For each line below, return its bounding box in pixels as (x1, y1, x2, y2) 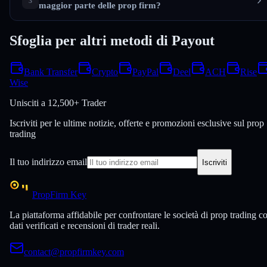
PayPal (132, 67, 159, 77)
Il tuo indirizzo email (10, 156, 87, 167)
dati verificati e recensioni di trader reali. (10, 221, 160, 231)
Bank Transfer (24, 67, 77, 77)
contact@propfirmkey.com (24, 247, 124, 257)
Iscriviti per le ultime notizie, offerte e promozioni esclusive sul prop (10, 118, 264, 129)
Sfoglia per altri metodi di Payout (10, 33, 215, 49)
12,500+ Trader (48, 98, 106, 108)
